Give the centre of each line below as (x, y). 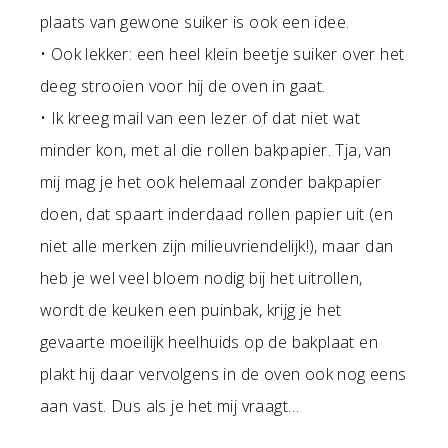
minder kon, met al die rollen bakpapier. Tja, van (216, 150)
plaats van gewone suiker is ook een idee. (195, 22)
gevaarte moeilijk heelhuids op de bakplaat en (209, 342)
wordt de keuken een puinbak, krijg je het (191, 310)
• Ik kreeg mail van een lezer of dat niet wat (200, 118)
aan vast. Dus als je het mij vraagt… (170, 406)
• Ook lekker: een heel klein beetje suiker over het (222, 54)
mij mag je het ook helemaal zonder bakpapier (211, 182)
